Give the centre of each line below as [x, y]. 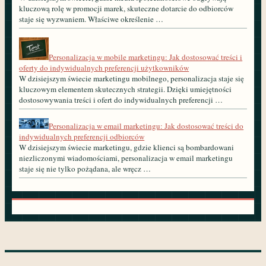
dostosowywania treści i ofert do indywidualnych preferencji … [121, 100]
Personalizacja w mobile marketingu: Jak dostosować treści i [146, 57]
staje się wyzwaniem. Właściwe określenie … [91, 19]
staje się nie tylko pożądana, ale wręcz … [85, 169]
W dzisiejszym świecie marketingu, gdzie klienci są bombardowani [127, 148]
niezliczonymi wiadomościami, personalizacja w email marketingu [126, 158]
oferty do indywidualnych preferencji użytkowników [104, 68]
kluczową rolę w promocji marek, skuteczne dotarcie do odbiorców [126, 9]
